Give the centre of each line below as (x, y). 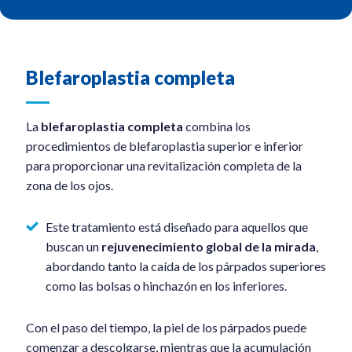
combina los (216, 126)
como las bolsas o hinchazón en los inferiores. (166, 285)
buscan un (73, 246)
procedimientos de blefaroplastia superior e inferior (164, 145)
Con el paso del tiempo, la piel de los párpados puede (166, 327)
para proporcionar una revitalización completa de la (163, 165)
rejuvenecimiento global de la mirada (208, 246)
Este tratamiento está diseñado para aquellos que (176, 226)
